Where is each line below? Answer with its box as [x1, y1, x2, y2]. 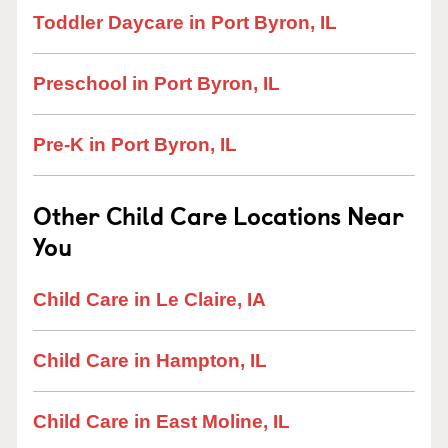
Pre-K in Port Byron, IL [33, 134, 237, 155]
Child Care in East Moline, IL [33, 411, 290, 432]
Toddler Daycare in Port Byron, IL [33, 12, 337, 33]
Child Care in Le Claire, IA [33, 289, 266, 310]
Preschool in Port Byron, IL [33, 73, 280, 94]
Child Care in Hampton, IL [33, 350, 267, 371]
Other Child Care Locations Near [33, 197, 404, 233]
